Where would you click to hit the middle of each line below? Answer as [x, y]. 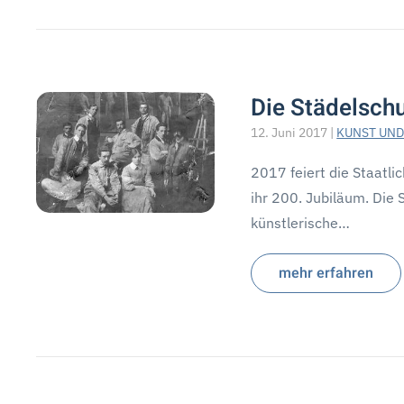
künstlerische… [301, 223]
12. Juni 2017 [289, 133]
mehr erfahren [326, 273]
